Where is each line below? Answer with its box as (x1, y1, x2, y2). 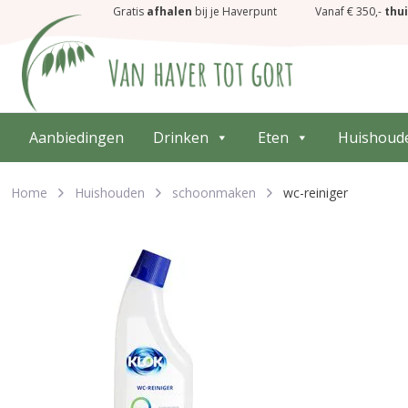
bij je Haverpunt (192, 4, 277, 19)
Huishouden (75, 184, 145, 201)
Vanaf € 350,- (315, 4, 384, 19)
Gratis (113, 4, 147, 19)
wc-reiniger (283, 184, 348, 201)
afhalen (147, 4, 192, 19)
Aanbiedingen (29, 127, 124, 148)
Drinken (153, 127, 209, 148)
